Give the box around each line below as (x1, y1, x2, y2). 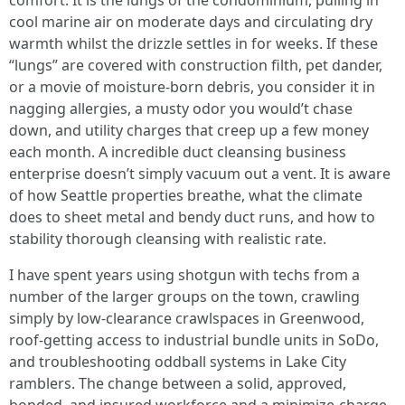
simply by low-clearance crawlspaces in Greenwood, (9, 308, 364, 328)
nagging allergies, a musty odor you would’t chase (9, 99, 353, 118)
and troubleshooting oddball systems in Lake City (9, 352, 346, 372)
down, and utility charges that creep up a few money (9, 120, 369, 140)
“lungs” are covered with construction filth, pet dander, (9, 55, 382, 75)
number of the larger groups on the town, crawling (9, 287, 360, 306)
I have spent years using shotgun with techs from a (9, 265, 360, 285)
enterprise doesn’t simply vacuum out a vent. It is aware (9, 164, 391, 184)
